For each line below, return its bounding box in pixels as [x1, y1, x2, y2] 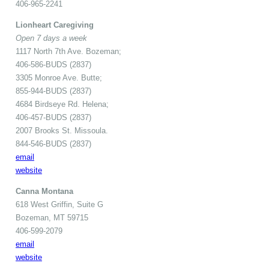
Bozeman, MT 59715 [16, 213, 88, 222]
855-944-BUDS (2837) [16, 86, 91, 95]
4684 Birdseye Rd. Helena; [16, 99, 109, 109]
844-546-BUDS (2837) [16, 139, 91, 148]
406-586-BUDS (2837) [16, 59, 91, 69]
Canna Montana [16, 186, 73, 196]
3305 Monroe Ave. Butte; [16, 73, 102, 82]
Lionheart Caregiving [16, 20, 94, 29]
